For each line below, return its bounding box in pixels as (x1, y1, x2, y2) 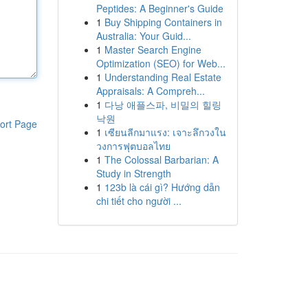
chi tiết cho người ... (96, 194, 181, 208)
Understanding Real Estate (104, 70, 221, 84)
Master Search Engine (104, 43, 201, 56)
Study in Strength (96, 166, 171, 180)
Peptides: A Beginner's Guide (96, 1, 223, 15)
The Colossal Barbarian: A (104, 153, 219, 166)
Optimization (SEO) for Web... (96, 56, 225, 70)
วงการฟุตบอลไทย (96, 139, 170, 153)
